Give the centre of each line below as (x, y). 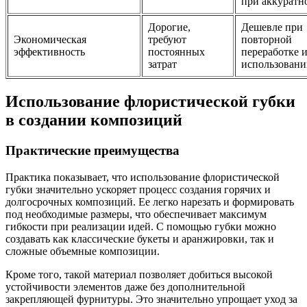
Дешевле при (272, 27)
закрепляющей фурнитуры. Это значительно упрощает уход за (151, 299)
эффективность (49, 52)
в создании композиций (94, 120)
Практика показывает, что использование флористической (143, 177)
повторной (267, 40)
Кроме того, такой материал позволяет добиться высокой (139, 274)
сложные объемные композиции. (83, 251)
